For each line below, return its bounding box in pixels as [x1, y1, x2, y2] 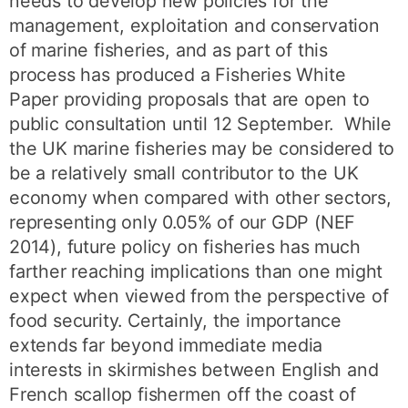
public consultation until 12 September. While [9, 113, 392, 135]
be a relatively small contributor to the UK [9, 162, 359, 184]
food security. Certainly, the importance [9, 310, 342, 331]
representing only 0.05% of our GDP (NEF [9, 211, 356, 233]
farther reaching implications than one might [9, 260, 383, 282]
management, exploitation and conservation [9, 15, 380, 36]
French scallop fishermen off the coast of [9, 383, 356, 405]
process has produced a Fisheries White [9, 64, 346, 86]
